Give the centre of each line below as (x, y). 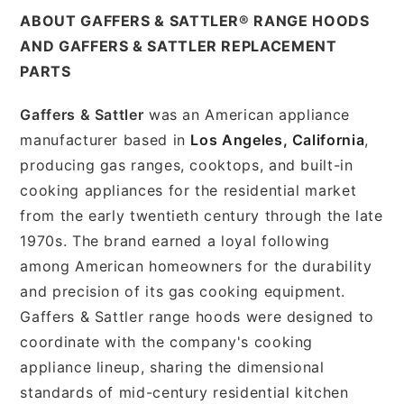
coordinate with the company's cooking (167, 341)
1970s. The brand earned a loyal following (175, 240)
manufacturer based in (106, 139)
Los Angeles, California (278, 139)
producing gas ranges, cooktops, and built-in (187, 165)
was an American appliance (247, 114)
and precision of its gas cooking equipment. (183, 291)
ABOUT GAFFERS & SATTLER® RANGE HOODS (195, 20)
